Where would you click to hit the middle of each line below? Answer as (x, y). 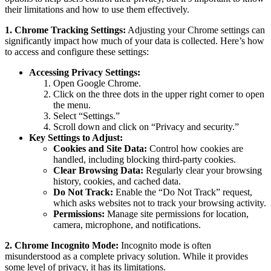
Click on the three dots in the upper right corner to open (159, 94)
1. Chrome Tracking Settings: (65, 30)
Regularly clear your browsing (203, 171)
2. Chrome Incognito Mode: (62, 246)
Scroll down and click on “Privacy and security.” (146, 127)
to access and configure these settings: (77, 52)
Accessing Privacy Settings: (85, 73)
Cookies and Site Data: (100, 149)
